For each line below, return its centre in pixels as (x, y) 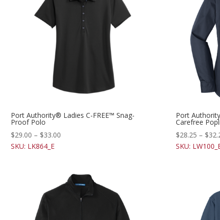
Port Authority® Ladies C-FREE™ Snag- (73, 115)
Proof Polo (28, 122)
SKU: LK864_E (33, 146)
